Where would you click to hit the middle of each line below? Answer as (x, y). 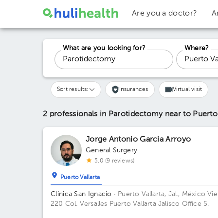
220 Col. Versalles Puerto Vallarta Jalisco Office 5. (130, 204)
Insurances (134, 90)
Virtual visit (187, 90)
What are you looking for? (104, 48)
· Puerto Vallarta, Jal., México (160, 194)
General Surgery (111, 150)
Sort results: (73, 90)
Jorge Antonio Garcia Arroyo (138, 140)
